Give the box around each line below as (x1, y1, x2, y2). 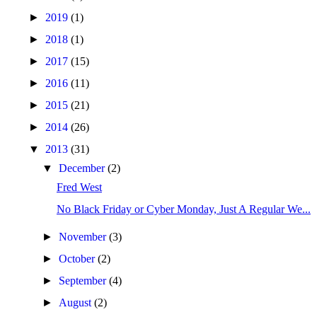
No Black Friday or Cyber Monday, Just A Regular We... (56, 203, 311, 215)
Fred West (56, 181, 102, 193)
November (59, 231, 110, 243)
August (59, 296, 95, 309)
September (59, 275, 110, 287)
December (59, 162, 108, 174)
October (59, 253, 98, 265)
